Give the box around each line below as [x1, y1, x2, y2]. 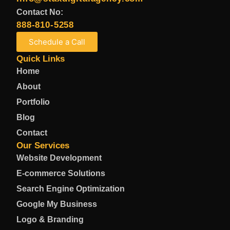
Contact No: [16, 8, 63, 16]
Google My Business [16, 200, 97, 208]
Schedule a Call [29, 37, 85, 47]
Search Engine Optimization [16, 184, 125, 193]
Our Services [16, 141, 69, 150]
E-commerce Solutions [16, 169, 105, 178]
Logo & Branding [16, 215, 84, 224]
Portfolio [16, 98, 50, 106]
